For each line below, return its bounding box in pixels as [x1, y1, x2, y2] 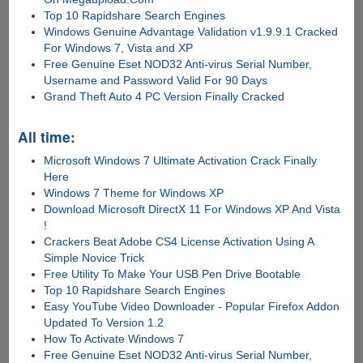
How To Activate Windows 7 [44, 331, 185, 345]
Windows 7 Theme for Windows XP [44, 186, 224, 199]
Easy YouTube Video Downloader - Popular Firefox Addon [44, 299, 340, 313]
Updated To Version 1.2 [44, 315, 164, 329]
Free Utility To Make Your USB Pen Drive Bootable [44, 267, 301, 280]
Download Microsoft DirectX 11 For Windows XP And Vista [44, 202, 341, 216]
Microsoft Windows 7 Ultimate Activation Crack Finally [44, 153, 318, 167]
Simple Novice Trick [44, 250, 145, 264]
